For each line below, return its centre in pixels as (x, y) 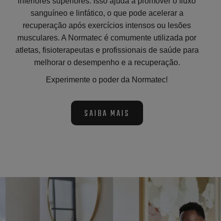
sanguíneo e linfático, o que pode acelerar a (107, 13)
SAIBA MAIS (107, 114)
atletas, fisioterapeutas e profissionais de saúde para (107, 50)
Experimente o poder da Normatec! (107, 79)
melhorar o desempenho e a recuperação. (107, 62)
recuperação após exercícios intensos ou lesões (107, 25)
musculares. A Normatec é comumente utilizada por (107, 37)
